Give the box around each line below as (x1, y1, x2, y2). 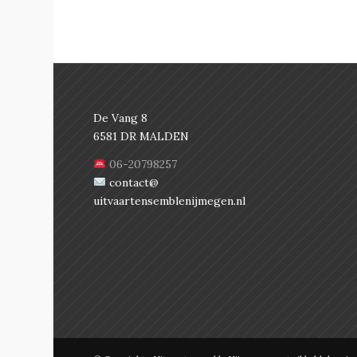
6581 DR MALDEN (93, 128, 190, 143)
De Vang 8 (93, 110, 148, 125)
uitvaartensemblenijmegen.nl (93, 193, 246, 208)
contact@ (106, 175, 159, 190)
